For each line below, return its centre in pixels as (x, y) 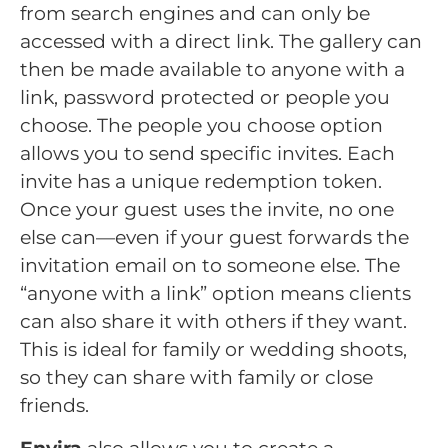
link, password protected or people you (205, 98)
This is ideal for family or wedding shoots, (213, 350)
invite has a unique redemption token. (201, 182)
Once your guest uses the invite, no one (207, 210)
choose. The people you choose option (201, 126)
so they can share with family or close (196, 378)
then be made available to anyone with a (212, 70)
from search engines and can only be (195, 14)
